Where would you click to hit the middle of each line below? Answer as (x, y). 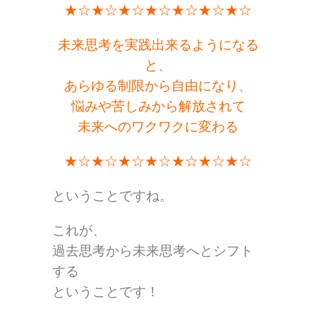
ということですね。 (113, 196)
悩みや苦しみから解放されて (158, 107)
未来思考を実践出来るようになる (158, 45)
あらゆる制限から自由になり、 (158, 86)
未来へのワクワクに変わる (158, 127)
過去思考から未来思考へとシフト (153, 251)
